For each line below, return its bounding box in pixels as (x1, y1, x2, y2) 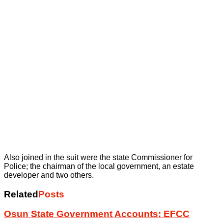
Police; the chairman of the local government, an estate (4, 162, 194, 170)
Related (4, 189, 38, 199)
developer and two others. (4, 170, 94, 179)
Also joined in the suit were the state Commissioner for (4, 153, 192, 162)
